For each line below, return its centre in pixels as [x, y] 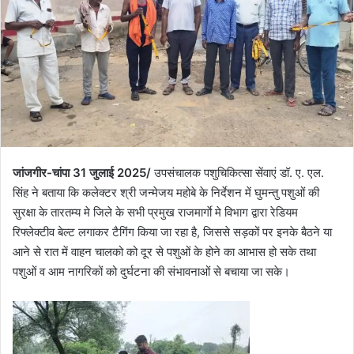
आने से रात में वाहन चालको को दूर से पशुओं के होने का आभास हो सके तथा [164, 251]
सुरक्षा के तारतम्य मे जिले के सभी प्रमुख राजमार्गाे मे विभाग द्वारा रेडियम [155, 212]
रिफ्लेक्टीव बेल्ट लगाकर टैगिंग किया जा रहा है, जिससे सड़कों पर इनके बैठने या [172, 232]
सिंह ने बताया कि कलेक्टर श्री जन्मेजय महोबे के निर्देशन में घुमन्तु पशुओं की [166, 192]
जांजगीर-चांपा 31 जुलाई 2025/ [82, 172]
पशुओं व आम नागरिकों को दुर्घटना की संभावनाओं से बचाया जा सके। [151, 271]
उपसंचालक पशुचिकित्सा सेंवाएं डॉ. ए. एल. [237, 172]
